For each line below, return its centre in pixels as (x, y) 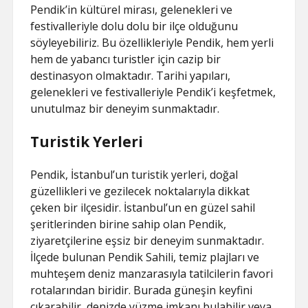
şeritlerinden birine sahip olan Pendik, (129, 224)
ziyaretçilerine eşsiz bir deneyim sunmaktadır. (147, 241)
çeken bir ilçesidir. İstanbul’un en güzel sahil (143, 208)
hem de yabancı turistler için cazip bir (126, 59)
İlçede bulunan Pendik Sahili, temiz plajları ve (145, 257)
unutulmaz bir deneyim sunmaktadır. (125, 109)
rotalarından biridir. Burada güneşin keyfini (142, 290)
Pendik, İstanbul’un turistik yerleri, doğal (134, 175)
